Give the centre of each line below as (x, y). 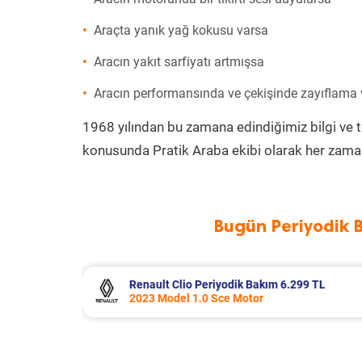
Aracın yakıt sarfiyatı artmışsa (179, 62)
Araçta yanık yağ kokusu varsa (181, 30)
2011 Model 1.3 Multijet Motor (253, 298)
